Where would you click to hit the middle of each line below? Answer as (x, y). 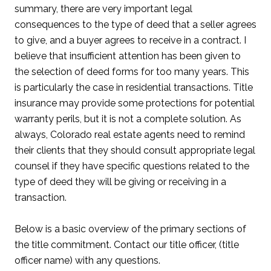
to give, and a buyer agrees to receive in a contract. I (130, 40)
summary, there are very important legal (103, 8)
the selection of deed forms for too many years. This (132, 71)
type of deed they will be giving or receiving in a (120, 181)
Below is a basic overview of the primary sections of (130, 229)
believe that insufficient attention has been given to (128, 56)
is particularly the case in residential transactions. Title (134, 87)
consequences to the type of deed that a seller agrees (135, 24)
